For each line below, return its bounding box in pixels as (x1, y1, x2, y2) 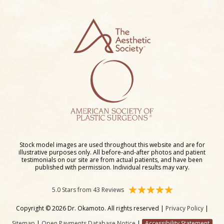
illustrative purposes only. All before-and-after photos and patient (18, 147, 205, 156)
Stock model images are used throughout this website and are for (19, 140, 205, 149)
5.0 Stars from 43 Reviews (51, 185, 124, 194)
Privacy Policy (165, 203, 203, 212)
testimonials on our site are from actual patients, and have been (21, 155, 202, 164)
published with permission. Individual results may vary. (34, 162, 189, 171)
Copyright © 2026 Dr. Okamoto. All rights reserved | (15, 203, 165, 212)
